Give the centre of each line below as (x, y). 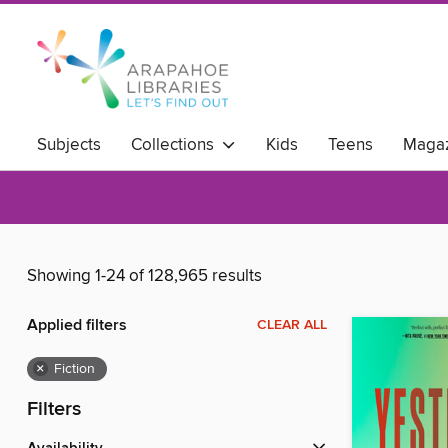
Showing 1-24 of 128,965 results (144, 276)
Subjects (69, 145)
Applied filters (77, 326)
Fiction (74, 369)
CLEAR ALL (292, 325)
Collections (176, 145)
